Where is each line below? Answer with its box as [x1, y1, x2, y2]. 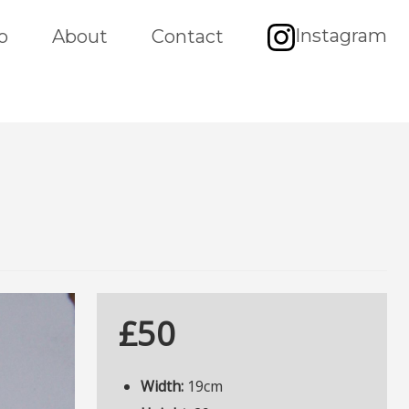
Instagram [295, 25, 387, 47]
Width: [141, 375, 187, 396]
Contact [152, 25, 224, 47]
